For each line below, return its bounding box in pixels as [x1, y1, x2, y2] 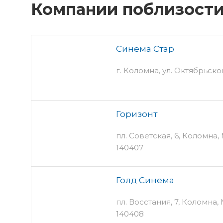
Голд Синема [116, 175, 174, 185]
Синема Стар [116, 43, 174, 54]
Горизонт [116, 109, 157, 119]
